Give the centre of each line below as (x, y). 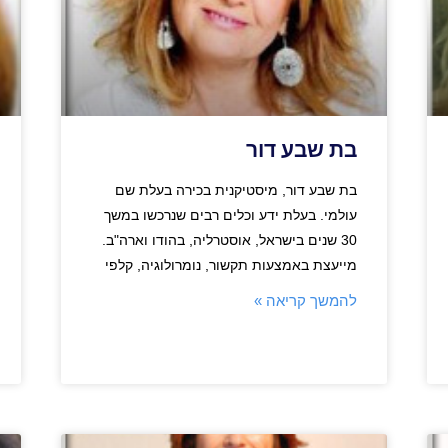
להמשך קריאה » (306, 300)
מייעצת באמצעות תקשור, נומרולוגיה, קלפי (231, 264)
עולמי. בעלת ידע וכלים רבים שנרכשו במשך (231, 214)
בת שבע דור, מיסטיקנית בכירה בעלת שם (236, 189)
